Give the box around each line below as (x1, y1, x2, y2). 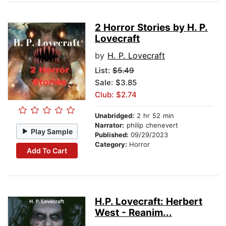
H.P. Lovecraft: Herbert (95, 196, 202, 208)
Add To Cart (26, 146, 67, 155)
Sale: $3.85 (95, 78, 137, 88)
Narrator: (95, 121, 124, 130)
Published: (95, 131, 131, 139)
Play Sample (31, 127, 73, 136)
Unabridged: (95, 111, 134, 120)
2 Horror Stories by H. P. (95, 22, 208, 34)
